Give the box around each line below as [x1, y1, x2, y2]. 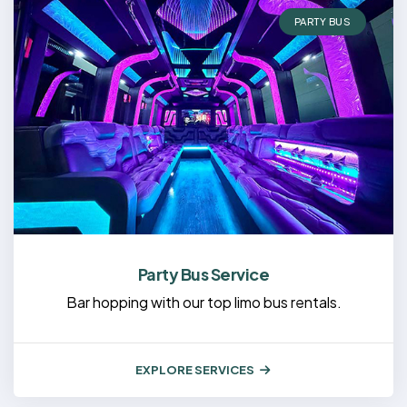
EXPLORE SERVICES [135, 362, 254, 377]
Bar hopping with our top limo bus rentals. [65, 292, 342, 312]
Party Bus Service [137, 263, 270, 284]
